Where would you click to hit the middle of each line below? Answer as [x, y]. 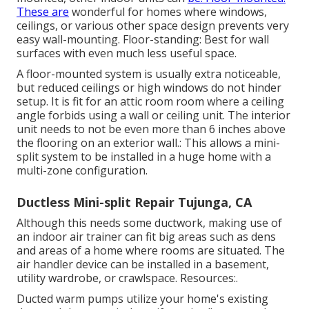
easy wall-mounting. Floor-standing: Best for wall [143, 39]
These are [43, 11]
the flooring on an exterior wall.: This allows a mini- [148, 142]
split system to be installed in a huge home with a [144, 156]
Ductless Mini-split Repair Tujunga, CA [134, 202]
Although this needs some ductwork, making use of [149, 222]
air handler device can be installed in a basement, [143, 264]
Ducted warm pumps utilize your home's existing [142, 298]
